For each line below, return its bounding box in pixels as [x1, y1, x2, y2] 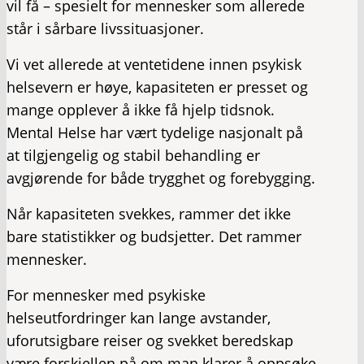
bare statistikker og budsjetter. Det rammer [6, 227, 301, 246]
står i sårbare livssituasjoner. [6, 19, 204, 38]
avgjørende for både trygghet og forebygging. [6, 168, 315, 188]
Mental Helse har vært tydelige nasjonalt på [6, 123, 303, 142]
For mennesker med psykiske [6, 285, 206, 305]
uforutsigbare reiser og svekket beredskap [6, 331, 293, 350]
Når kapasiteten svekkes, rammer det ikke [6, 204, 291, 223]
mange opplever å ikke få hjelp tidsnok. [6, 100, 275, 119]
